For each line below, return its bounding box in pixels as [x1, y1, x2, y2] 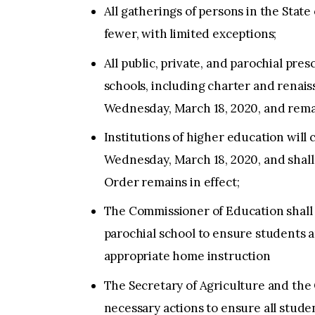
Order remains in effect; [103, 174, 240, 190]
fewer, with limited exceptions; [103, 26, 277, 42]
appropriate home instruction [103, 248, 271, 264]
